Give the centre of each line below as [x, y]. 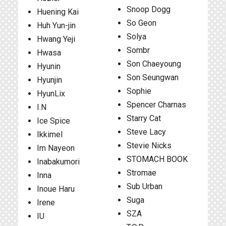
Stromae [141, 173]
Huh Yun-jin [56, 25]
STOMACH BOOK [157, 159]
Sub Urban [144, 186]
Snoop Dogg [148, 9]
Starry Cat [144, 118]
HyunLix [51, 94]
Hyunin [49, 66]
